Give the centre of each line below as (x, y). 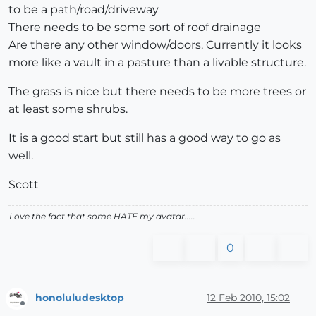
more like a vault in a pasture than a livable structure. (157, 62)
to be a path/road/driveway (84, 9)
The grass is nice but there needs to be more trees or (157, 91)
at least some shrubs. (68, 109)
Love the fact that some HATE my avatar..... (102, 216)
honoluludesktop (80, 298)
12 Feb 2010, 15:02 (248, 298)
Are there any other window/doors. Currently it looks (155, 44)
